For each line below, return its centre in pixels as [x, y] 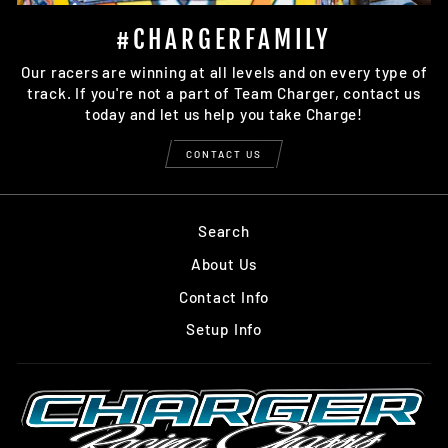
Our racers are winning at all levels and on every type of [224, 72]
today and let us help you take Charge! [224, 114]
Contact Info [224, 296]
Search [224, 231]
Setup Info [224, 329]
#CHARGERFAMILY [223, 39]
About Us [224, 263]
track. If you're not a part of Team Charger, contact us [224, 93]
